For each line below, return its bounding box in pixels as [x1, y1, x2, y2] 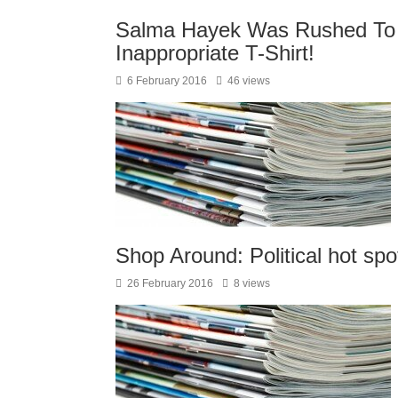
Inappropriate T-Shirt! [115, 40, 314, 65]
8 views [234, 276, 270, 290]
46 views [227, 74, 270, 87]
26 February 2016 [127, 276, 213, 290]
